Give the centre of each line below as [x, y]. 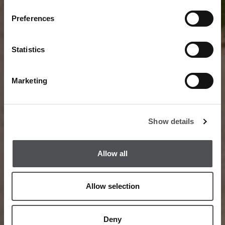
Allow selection [113, 186]
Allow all [113, 153]
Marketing [29, 81]
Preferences [33, 18]
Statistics [28, 49]
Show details [171, 121]
